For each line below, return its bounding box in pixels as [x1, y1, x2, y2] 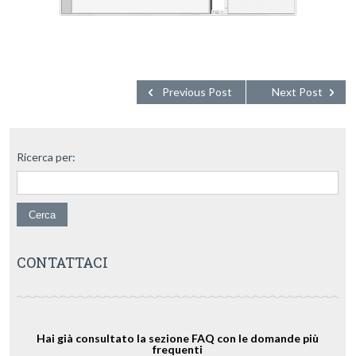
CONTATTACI [16, 253, 108, 272]
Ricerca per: [16, 150, 75, 164]
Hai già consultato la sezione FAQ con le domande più [36, 331, 319, 345]
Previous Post [161, 85, 232, 99]
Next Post [271, 85, 323, 99]
